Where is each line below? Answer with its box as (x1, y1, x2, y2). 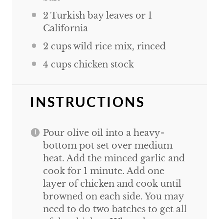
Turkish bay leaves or (48, 10, 148, 21)
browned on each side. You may (43, 191, 184, 202)
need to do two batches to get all (43, 204, 187, 215)
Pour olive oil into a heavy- (43, 128, 164, 139)
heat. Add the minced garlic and (43, 153, 185, 164)
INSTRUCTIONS (29, 93, 145, 110)
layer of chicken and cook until (43, 178, 181, 190)
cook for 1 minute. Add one (43, 166, 164, 177)
